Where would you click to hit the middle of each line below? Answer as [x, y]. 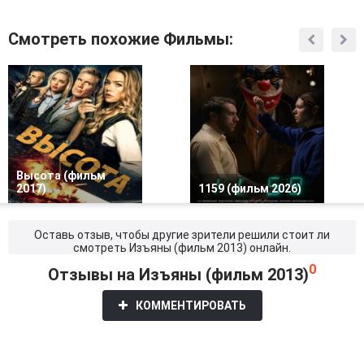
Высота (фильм [61, 175]
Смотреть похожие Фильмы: [121, 39]
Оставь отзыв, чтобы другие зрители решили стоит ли [182, 235]
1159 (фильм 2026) [250, 188]
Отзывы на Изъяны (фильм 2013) [178, 274]
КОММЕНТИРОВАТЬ [191, 305]
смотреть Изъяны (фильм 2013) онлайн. [182, 248]
